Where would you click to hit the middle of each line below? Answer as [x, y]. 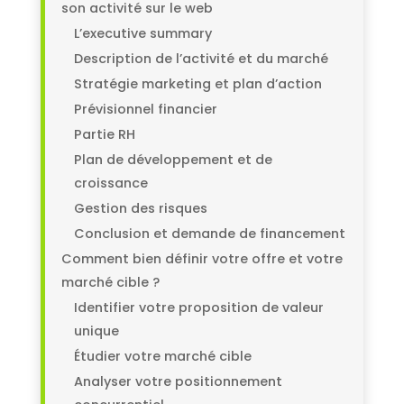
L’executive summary [142, 34]
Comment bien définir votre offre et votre [202, 259]
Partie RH [104, 135]
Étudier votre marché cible [162, 357]
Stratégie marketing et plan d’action [197, 84]
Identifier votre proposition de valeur [198, 308]
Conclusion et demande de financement [209, 234]
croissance [110, 184]
